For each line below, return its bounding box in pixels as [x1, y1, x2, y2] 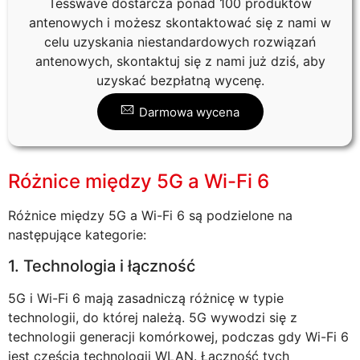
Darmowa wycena [138, 104, 239, 120]
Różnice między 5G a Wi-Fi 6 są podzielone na [8, 207, 292, 224]
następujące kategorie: [8, 227, 146, 243]
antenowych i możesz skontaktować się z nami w [29, 14, 331, 31]
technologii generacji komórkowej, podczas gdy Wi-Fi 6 [8, 328, 349, 345]
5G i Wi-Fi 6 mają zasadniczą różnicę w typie [8, 289, 284, 306]
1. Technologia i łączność [8, 256, 195, 276]
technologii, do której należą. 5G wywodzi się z [8, 309, 297, 325]
